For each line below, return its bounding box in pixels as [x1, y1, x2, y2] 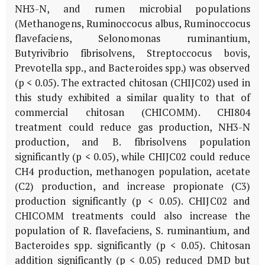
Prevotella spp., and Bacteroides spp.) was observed [15, 62, 250, 75]
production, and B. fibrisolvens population [15, 135, 250, 149]
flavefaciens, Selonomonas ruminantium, [15, 32, 250, 46]
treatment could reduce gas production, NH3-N [15, 121, 250, 134]
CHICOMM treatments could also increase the [15, 209, 250, 223]
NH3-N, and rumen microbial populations [15, 2, 250, 16]
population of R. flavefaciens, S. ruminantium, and [15, 224, 250, 238]
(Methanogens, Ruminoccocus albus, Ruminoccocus [15, 17, 250, 31]
